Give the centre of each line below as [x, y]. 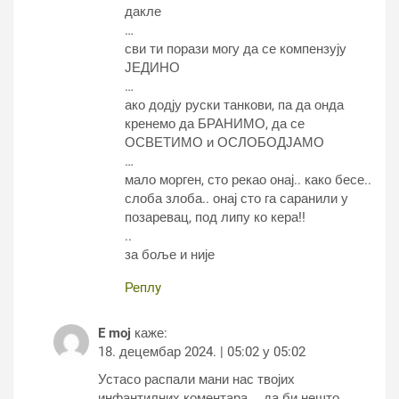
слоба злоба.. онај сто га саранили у [236, 199]
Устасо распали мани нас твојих [196, 379]
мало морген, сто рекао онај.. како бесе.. [248, 180]
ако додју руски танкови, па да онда [234, 105]
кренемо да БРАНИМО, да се [215, 124]
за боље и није [170, 255]
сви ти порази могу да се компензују [236, 49]
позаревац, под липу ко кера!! [215, 217]
